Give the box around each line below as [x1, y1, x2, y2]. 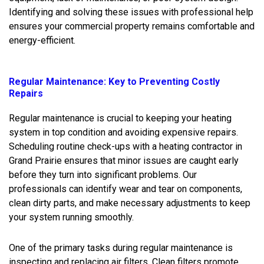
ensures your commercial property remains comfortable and [9, 20, 255, 32]
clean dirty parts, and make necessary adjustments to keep [9, 197, 250, 209]
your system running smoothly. [9, 211, 134, 223]
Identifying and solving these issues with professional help [9, 6, 253, 18]
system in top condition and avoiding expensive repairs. [9, 126, 238, 138]
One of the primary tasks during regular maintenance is [9, 242, 233, 253]
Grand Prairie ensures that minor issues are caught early [9, 154, 239, 166]
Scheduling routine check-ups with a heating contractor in [9, 140, 242, 152]
